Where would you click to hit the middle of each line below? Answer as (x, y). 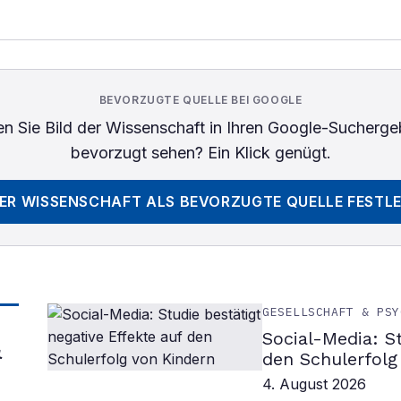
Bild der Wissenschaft (124, 128)
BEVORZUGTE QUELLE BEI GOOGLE (200, 100)
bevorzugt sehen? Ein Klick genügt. (200, 153)
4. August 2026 (315, 384)
